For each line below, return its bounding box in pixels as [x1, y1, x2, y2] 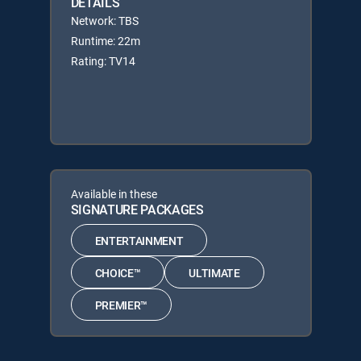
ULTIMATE [189, 264, 240, 280]
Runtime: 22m [70, 33, 140, 48]
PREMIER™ [94, 297, 147, 313]
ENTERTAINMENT [94, 232, 184, 248]
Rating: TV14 [70, 53, 135, 68]
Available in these [70, 186, 157, 201]
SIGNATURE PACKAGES [70, 201, 204, 218]
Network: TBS [70, 13, 139, 28]
